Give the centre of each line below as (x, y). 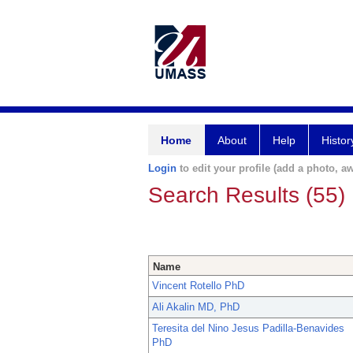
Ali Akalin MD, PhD (196, 307)
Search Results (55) (247, 195)
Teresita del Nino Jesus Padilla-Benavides (248, 329)
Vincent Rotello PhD (198, 286)
